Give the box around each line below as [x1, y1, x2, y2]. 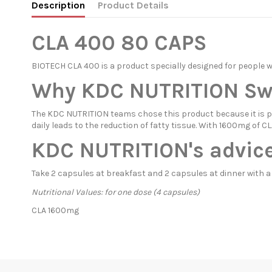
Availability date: [32, 256, 95, 267]
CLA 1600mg [32, 205, 79, 216]
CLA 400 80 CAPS [32, 30, 206, 55]
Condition [32, 229, 70, 240]
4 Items [66, 216, 95, 227]
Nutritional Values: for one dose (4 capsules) [32, 186, 200, 197]
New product [72, 229, 122, 240]
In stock [32, 216, 64, 227]
